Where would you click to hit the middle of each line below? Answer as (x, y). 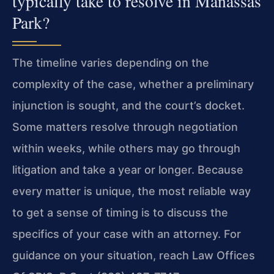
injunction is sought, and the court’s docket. (128, 106)
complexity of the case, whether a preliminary (133, 84)
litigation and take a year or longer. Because (128, 170)
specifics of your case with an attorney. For (127, 234)
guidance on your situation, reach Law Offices (134, 256)
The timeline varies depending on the (111, 63)
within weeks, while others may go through (126, 149)
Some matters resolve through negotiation (125, 127)
